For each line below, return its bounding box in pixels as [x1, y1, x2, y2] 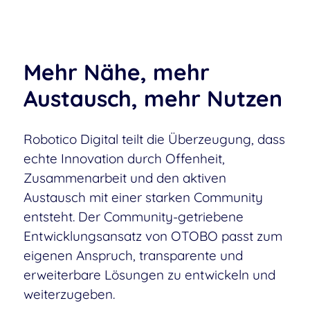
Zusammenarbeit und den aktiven [23, 169, 226, 186]
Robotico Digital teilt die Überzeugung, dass [23, 130, 285, 147]
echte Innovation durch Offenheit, [23, 149, 225, 167]
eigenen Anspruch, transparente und [23, 246, 243, 264]
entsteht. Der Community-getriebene [23, 208, 244, 225]
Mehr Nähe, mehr [23, 57, 210, 86]
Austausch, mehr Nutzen [23, 84, 282, 112]
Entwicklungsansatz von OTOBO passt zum [23, 227, 282, 244]
